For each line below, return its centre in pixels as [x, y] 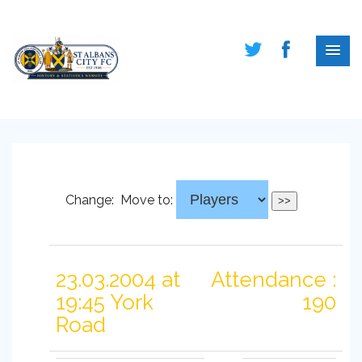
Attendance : [274, 280]
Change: [91, 200]
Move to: [146, 200]
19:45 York [105, 302]
